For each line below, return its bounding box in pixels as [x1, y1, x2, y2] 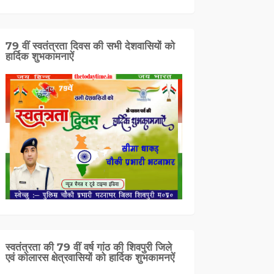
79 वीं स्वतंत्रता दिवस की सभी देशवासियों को [5, 40, 175, 53]
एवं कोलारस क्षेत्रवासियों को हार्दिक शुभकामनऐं [5, 251, 174, 264]
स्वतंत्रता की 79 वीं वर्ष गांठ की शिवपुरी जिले [5, 241, 172, 254]
